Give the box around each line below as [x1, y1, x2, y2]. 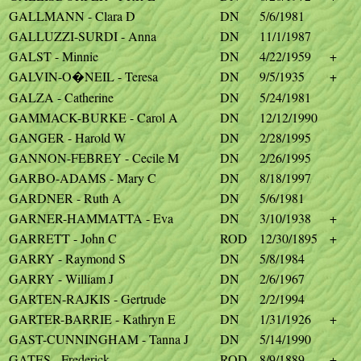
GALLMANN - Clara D [9, 7, 135, 24]
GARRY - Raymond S [9, 250, 126, 267]
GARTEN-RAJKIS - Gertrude [9, 290, 166, 307]
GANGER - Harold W [9, 129, 126, 146]
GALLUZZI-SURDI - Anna [9, 27, 156, 44]
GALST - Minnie [9, 48, 98, 64]
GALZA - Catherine [9, 89, 114, 106]
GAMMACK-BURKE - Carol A [9, 109, 178, 126]
